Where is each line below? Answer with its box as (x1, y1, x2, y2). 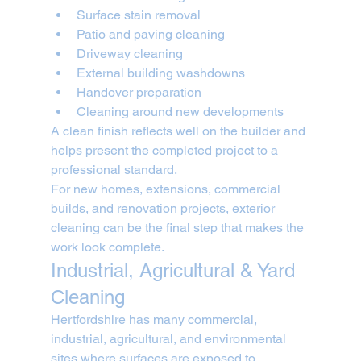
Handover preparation (76, 85, 201, 101)
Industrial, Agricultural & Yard (50, 259, 301, 282)
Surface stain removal (76, 7, 201, 23)
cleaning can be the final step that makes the (50, 220, 307, 236)
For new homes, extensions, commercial (50, 181, 284, 197)
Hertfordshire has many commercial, (50, 312, 260, 328)
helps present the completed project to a (50, 143, 281, 159)
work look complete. (50, 239, 164, 255)
